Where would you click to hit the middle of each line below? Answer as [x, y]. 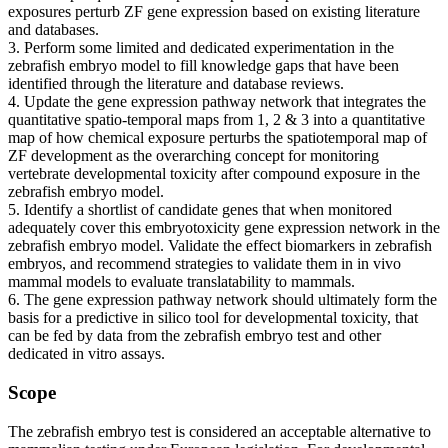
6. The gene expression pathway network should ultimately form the [222, 300]
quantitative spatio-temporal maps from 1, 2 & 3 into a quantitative [216, 120]
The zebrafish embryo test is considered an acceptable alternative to [219, 431]
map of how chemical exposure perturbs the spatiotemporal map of [217, 138]
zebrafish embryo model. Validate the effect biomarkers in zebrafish [220, 246]
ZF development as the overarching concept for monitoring [193, 156]
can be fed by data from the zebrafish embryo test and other [194, 336]
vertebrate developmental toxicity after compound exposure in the [214, 174]
